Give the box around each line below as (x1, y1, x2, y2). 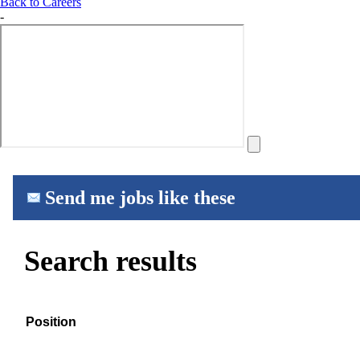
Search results (23, 244, 197, 277)
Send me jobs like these (45, 186, 235, 208)
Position (26, 314, 76, 329)
